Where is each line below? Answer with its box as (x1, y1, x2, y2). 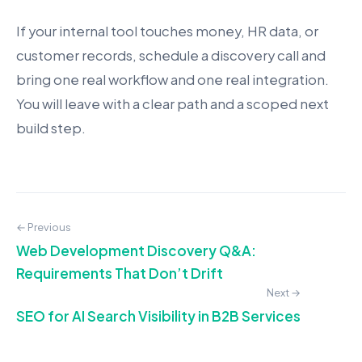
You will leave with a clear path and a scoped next (16, 95, 329, 112)
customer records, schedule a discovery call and (16, 46, 326, 64)
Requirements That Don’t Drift (16, 263, 223, 282)
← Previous (16, 220, 71, 234)
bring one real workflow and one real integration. (16, 70, 329, 88)
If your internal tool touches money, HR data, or (16, 22, 318, 40)
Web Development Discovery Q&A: (16, 241, 256, 259)
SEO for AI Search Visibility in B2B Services (16, 306, 301, 325)
